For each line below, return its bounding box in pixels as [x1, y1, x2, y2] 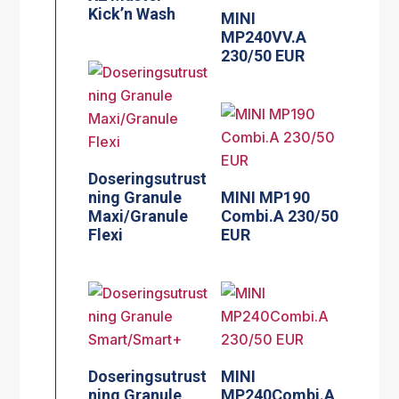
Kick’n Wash [88, 4, 176, 24]
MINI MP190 [221, 187, 311, 207]
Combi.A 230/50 [221, 206, 339, 225]
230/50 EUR [221, 46, 305, 66]
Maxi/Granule [88, 206, 189, 225]
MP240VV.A [221, 28, 307, 47]
